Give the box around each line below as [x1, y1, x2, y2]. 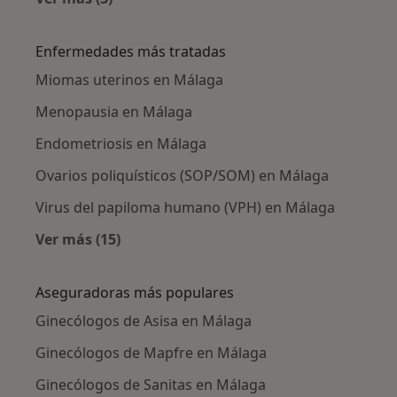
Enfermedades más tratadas [35, 41, 226, 61]
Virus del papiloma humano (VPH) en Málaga [35, 197, 335, 217]
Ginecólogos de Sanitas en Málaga [35, 374, 266, 394]
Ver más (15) [35, 229, 121, 249]
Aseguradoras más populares [35, 282, 234, 302]
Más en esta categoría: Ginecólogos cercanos [73, 8, 390, 28]
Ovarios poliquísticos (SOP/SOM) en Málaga [35, 165, 329, 185]
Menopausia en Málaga [35, 101, 192, 121]
